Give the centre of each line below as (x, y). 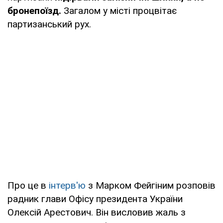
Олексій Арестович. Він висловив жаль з (97, 212)
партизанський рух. (49, 24)
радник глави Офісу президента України (95, 199)
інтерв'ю (68, 185)
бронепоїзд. (34, 10)
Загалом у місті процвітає (119, 10)
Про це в (28, 185)
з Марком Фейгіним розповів (152, 185)
